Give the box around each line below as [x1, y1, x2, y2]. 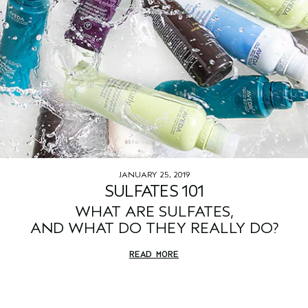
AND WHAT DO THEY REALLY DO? [30, 219, 278, 238]
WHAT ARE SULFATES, [74, 203, 234, 221]
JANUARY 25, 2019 [118, 170, 190, 180]
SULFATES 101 [104, 181, 204, 201]
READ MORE [129, 248, 179, 261]
